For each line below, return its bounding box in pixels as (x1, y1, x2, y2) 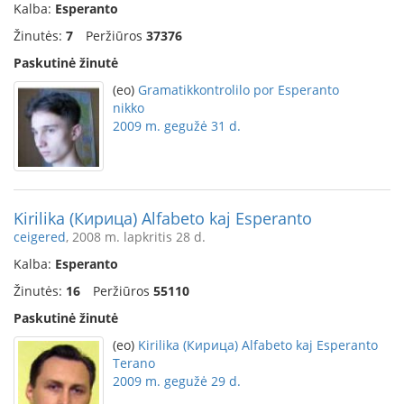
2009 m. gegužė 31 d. (113, 117, 241, 134)
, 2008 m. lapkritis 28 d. (66, 228, 206, 245)
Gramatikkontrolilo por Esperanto (138, 81, 339, 98)
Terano (113, 354, 155, 372)
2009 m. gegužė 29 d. (113, 372, 241, 390)
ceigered (14, 228, 66, 245)
